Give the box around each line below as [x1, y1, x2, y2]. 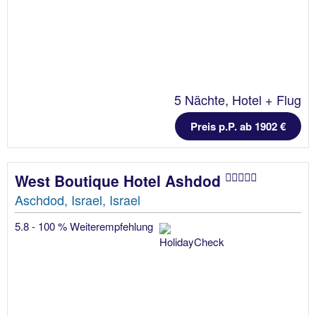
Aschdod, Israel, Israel [15, 190, 140, 209]
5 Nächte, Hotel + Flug [174, 90, 301, 109]
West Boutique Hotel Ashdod [15, 170, 225, 192]
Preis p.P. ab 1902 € [190, 119, 286, 135]
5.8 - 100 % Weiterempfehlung [15, 219, 156, 234]
